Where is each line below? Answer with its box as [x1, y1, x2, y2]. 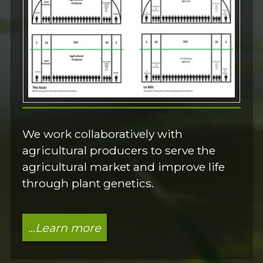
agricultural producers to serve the [22, 143, 216, 157]
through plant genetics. [22, 176, 154, 190]
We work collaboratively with [22, 126, 183, 141]
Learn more [35, 220, 101, 235]
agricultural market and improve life [22, 159, 225, 174]
